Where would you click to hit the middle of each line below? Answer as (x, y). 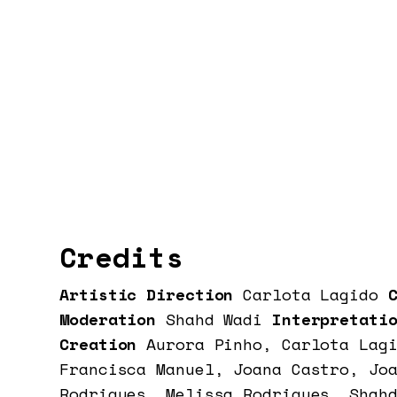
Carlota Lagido (311, 295)
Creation (103, 344)
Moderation (113, 319)
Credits (121, 257)
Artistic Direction (152, 295)
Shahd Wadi (214, 319)
